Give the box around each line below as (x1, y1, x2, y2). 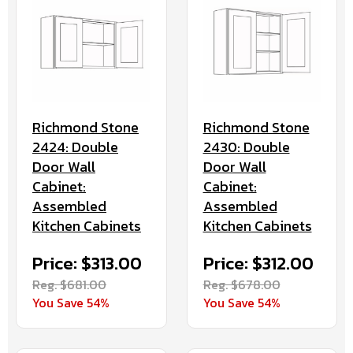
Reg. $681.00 (32, 275, 106, 295)
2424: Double (32, 136, 118, 158)
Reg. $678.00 (203, 275, 281, 295)
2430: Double (203, 136, 290, 158)
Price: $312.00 (203, 251, 314, 277)
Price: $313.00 (32, 251, 142, 277)
